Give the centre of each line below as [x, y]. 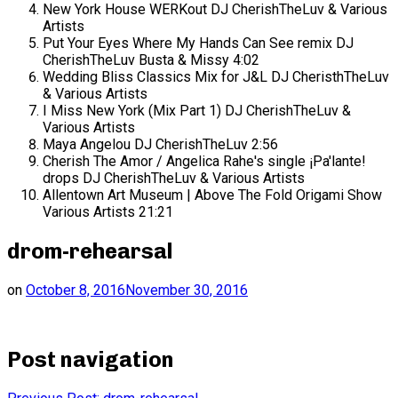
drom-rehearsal [90, 251]
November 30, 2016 [187, 290]
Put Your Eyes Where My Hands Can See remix [187, 43]
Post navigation [91, 360]
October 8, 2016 [76, 290]
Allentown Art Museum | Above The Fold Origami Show [212, 195]
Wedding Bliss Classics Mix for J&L [155, 76]
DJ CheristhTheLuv [330, 76]
